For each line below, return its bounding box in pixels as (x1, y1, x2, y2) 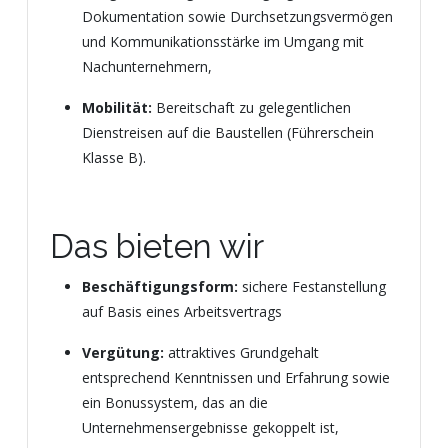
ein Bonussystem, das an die (82, 393, 268, 412)
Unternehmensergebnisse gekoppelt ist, (82, 418, 339, 437)
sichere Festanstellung (238, 277, 386, 296)
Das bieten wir (50, 227, 264, 266)
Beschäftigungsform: (82, 277, 238, 296)
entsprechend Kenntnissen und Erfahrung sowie (82, 368, 390, 387)
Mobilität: (82, 98, 152, 117)
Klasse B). (82, 148, 146, 167)
